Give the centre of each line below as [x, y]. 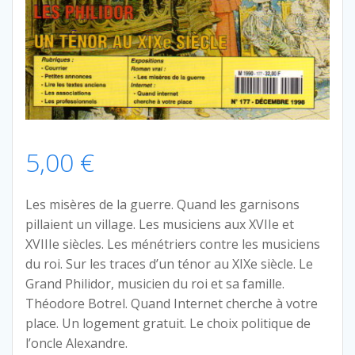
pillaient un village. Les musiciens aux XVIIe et [160, 225]
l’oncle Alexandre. [76, 344]
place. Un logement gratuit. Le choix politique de [168, 324]
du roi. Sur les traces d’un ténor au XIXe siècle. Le [169, 264]
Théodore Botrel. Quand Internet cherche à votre [172, 304]
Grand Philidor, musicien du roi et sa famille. [155, 284]
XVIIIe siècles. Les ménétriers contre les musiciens [173, 244]
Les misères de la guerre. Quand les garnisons [162, 205]
